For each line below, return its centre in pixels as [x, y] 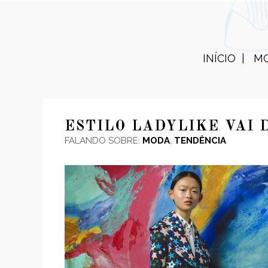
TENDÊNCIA [200, 141]
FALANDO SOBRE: [103, 141]
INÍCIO [219, 58]
